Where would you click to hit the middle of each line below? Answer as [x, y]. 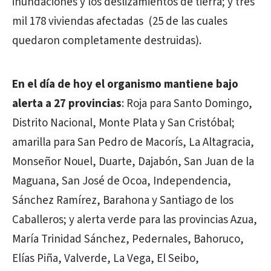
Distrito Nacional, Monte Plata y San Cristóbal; [123, 123]
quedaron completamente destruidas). [107, 41]
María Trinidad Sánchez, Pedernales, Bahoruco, [128, 239]
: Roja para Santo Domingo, [187, 104]
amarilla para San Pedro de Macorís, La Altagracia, [133, 142]
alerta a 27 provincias [67, 104]
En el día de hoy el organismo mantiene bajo [125, 84]
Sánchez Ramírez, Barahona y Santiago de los [123, 201]
